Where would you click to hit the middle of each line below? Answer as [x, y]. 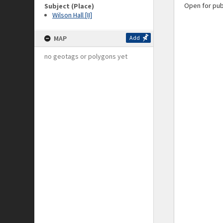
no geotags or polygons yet [86, 56]
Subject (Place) [69, 6]
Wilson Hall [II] [72, 15]
